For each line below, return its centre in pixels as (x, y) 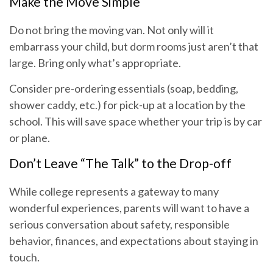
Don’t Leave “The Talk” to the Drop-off (120, 163)
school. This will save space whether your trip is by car (136, 122)
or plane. (30, 138)
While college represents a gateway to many (114, 192)
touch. (24, 257)
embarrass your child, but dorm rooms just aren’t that (134, 47)
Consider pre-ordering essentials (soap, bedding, (124, 89)
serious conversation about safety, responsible (119, 225)
